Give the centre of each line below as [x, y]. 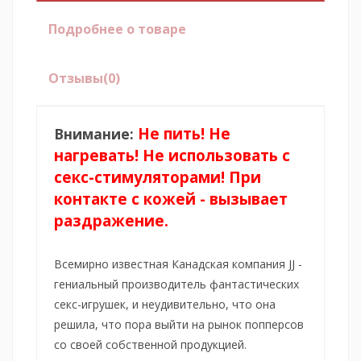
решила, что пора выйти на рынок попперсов [179, 324]
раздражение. [111, 220]
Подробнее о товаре [117, 29]
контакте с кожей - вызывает [171, 198]
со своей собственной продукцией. [150, 344]
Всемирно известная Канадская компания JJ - [178, 263]
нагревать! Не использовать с [172, 155]
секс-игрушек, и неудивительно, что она [165, 304]
